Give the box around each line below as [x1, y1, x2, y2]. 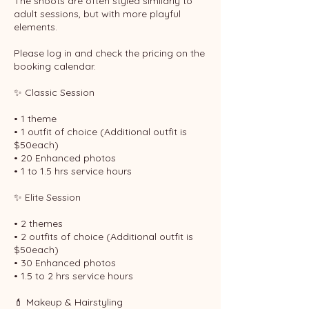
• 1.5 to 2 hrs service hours [14, 270, 133, 282]
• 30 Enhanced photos [14, 257, 116, 269]
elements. [14, 21, 57, 33]
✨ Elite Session [14, 191, 81, 203]
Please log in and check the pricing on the [14, 47, 205, 59]
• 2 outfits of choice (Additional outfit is [14, 230, 193, 243]
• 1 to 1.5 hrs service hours [14, 165, 132, 177]
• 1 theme [14, 112, 57, 125]
